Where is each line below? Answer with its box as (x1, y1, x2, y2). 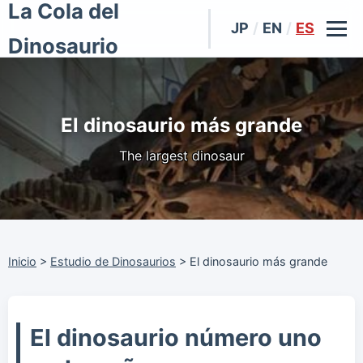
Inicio (8, 254, 36, 268)
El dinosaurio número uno (30, 323, 322, 352)
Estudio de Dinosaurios (50, 254, 176, 268)
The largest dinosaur (118, 147, 245, 164)
